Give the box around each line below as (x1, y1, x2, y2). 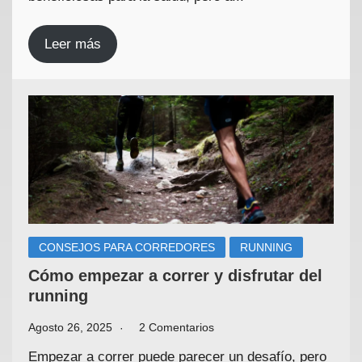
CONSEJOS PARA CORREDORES (39, 241, 215, 255)
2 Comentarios (139, 321, 214, 335)
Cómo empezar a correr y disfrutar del (28, 267, 322, 285)
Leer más (44, 36, 101, 52)
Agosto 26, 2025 (28, 321, 116, 335)
